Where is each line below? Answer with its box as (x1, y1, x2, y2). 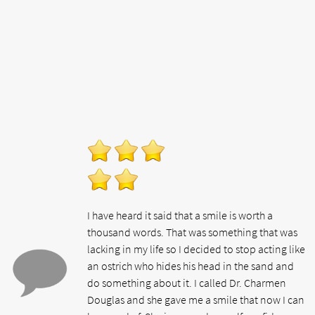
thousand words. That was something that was (87, 225, 298, 239)
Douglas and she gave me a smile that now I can (87, 292, 305, 307)
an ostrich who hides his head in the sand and (87, 259, 295, 273)
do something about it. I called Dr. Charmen (87, 276, 287, 290)
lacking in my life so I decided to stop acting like (87, 242, 306, 256)
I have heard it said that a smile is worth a (87, 208, 274, 222)
